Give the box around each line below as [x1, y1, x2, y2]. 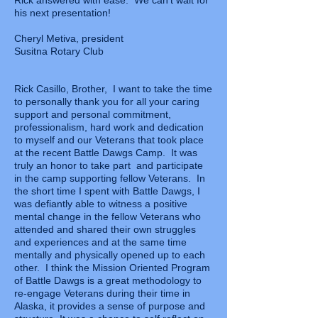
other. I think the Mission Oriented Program [14, 262, 210, 273]
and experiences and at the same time [14, 236, 187, 248]
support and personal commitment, [14, 109, 171, 120]
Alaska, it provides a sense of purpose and [14, 300, 205, 312]
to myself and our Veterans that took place [14, 134, 204, 146]
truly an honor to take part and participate [14, 160, 203, 171]
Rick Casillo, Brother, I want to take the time [14, 83, 212, 94]
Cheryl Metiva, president [14, 33, 124, 44]
